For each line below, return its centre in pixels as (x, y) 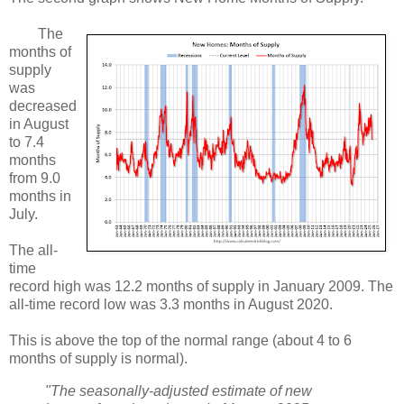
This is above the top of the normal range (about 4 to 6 (180, 341)
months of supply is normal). (98, 359)
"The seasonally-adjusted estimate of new (179, 391)
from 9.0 (35, 179)
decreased (43, 106)
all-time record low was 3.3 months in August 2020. (171, 305)
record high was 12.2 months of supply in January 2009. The (201, 287)
